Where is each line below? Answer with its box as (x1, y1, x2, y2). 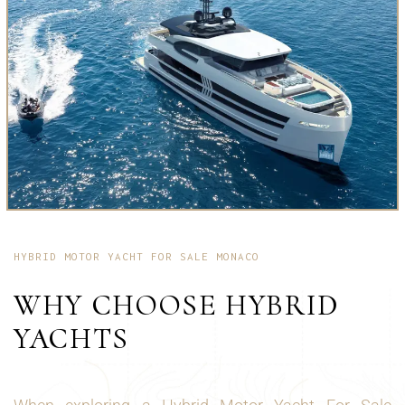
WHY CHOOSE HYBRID (14, 287, 340, 323)
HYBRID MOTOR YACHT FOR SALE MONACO (14, 250, 259, 262)
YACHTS (14, 321, 129, 356)
